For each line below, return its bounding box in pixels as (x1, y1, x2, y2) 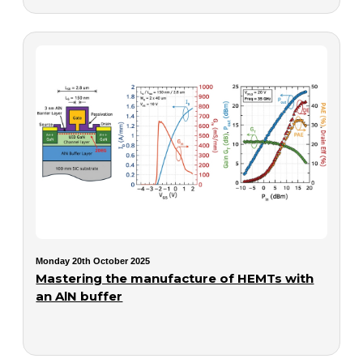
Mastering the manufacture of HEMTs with (36, 270, 314, 286)
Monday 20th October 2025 (36, 255, 151, 266)
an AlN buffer (36, 288, 123, 304)
